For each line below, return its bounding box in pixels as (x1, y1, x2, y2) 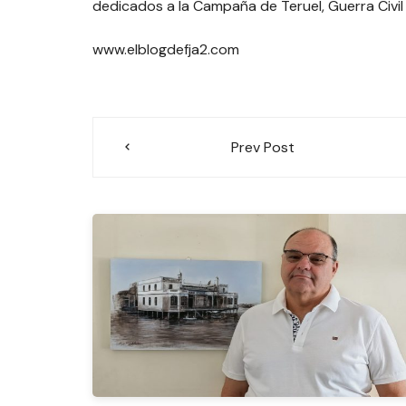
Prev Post (230, 137, 295, 157)
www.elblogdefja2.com (92, 39, 239, 59)
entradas (92, 183, 218, 219)
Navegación (92, 114, 260, 150)
